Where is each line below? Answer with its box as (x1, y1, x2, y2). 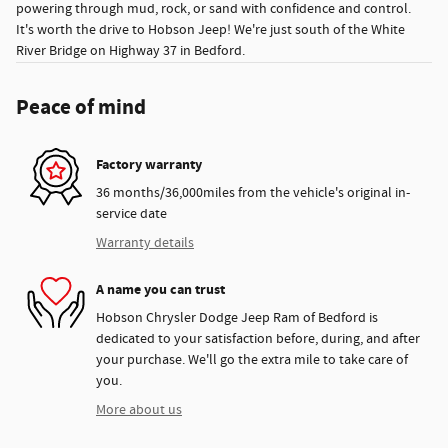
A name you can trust (96, 279, 225, 299)
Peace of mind (16, 94, 146, 123)
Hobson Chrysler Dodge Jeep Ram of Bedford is (96, 309, 378, 328)
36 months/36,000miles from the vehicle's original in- (96, 184, 410, 203)
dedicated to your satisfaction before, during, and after (96, 330, 420, 349)
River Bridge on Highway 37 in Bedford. (16, 42, 245, 61)
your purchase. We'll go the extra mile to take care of (96, 351, 408, 370)
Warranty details (96, 234, 194, 253)
